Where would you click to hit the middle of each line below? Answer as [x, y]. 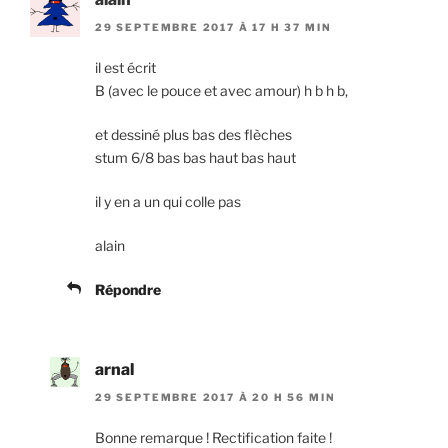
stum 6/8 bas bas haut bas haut [195, 157]
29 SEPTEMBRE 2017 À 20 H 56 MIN [215, 397]
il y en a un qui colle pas [168, 201]
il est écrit [125, 67]
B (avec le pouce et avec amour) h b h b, [221, 90]
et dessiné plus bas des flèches [193, 134]
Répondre [128, 289]
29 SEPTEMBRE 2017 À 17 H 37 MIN [213, 26]
